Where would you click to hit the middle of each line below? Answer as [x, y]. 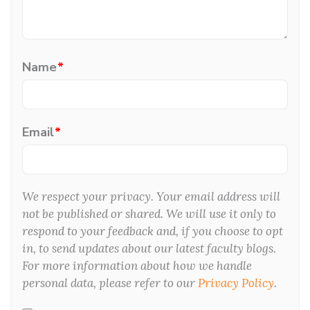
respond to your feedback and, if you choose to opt [153, 231]
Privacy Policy [236, 283]
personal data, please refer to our [110, 283]
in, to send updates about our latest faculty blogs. [149, 248]
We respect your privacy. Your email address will [151, 196]
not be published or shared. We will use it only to [149, 213]
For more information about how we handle [137, 265]
